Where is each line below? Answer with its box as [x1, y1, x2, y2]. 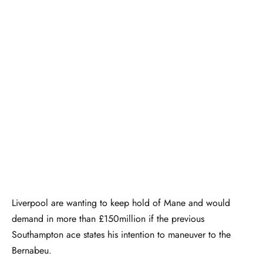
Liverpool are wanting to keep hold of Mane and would [12, 195, 230, 210]
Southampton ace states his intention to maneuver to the [12, 227, 231, 241]
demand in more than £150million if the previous [12, 211, 204, 225]
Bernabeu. [12, 243, 52, 257]
